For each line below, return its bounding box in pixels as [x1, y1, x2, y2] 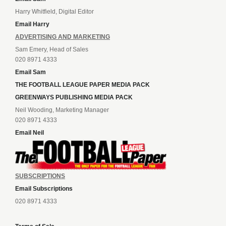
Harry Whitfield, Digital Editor [15, 8, 94, 16]
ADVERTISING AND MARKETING [15, 33, 110, 41]
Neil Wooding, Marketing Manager [15, 106, 109, 114]
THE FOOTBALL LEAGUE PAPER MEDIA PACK [15, 81, 150, 89]
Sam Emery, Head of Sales [15, 46, 88, 53]
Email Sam [15, 69, 46, 76]
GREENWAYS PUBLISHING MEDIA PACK [15, 94, 133, 101]
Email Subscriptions [15, 185, 73, 193]
